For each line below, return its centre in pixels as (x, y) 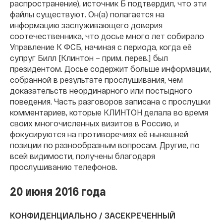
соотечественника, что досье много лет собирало (107, 36)
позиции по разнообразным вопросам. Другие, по (105, 145)
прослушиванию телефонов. (64, 167)
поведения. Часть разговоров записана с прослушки (110, 102)
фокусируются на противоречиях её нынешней (99, 134)
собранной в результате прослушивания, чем (96, 80)
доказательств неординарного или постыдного (101, 91)
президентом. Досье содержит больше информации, (111, 69)
